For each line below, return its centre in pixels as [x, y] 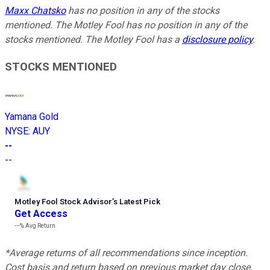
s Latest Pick [137, 202]
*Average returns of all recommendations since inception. [126, 253]
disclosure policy [217, 39]
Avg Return [40, 226]
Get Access [41, 214]
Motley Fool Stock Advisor [63, 202]
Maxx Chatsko [35, 10]
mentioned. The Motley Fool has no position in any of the [126, 25]
